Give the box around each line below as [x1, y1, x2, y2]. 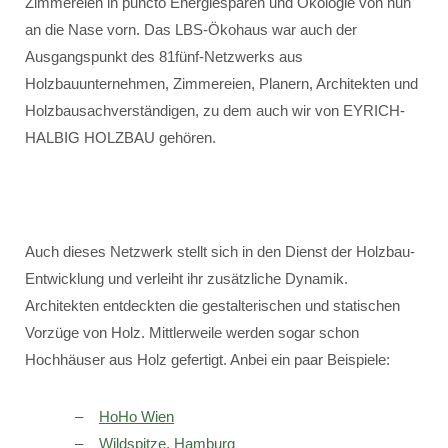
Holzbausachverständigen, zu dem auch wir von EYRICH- [25, 102, 405, 119]
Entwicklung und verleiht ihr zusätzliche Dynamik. [25, 270, 348, 287]
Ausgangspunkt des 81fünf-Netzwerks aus [25, 48, 303, 65]
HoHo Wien [99, 408, 174, 425]
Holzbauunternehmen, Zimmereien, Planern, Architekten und [25, 75, 418, 92]
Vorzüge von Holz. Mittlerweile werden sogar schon [25, 324, 359, 341]
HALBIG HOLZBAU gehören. [25, 129, 216, 146]
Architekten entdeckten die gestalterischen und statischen [25, 297, 400, 314]
